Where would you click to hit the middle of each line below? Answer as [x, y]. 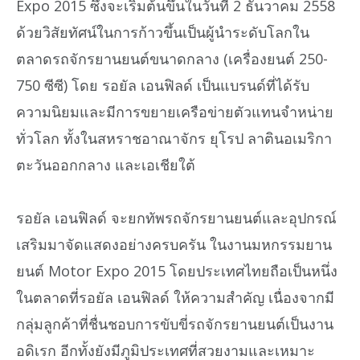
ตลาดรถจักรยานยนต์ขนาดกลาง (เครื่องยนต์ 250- [172, 58]
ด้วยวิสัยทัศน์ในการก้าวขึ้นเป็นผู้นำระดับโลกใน [163, 32]
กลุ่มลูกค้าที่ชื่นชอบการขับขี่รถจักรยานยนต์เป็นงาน [175, 324]
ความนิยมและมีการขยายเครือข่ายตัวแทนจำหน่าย [175, 111]
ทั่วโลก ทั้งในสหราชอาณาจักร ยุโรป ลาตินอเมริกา [174, 138]
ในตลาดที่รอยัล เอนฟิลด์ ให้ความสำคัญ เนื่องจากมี [175, 298]
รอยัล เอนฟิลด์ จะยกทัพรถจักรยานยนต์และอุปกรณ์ [176, 218]
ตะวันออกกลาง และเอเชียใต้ [106, 164]
